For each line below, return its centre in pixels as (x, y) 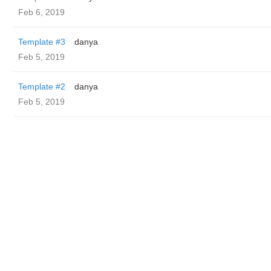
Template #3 (42, 42)
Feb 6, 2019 (41, 12)
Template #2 (42, 87)
